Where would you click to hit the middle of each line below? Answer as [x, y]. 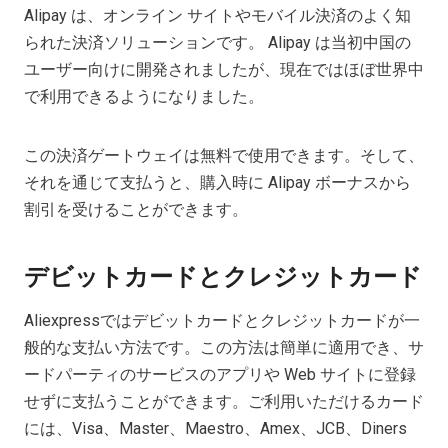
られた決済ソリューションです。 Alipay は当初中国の [217, 43]
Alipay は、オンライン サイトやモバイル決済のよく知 [217, 16]
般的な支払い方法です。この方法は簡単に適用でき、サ [224, 348]
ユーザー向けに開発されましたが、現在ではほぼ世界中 [224, 70]
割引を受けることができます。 [136, 210]
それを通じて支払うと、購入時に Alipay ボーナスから [217, 183]
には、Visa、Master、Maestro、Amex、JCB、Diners [215, 429]
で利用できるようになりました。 [144, 97]
